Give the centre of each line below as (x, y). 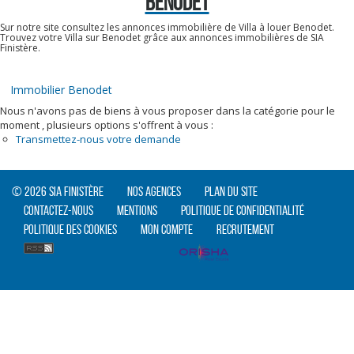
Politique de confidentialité (243, 210)
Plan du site (231, 191)
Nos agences (154, 191)
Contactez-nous (58, 210)
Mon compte (167, 229)
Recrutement (245, 229)
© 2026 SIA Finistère (58, 191)
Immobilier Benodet (61, 90)
